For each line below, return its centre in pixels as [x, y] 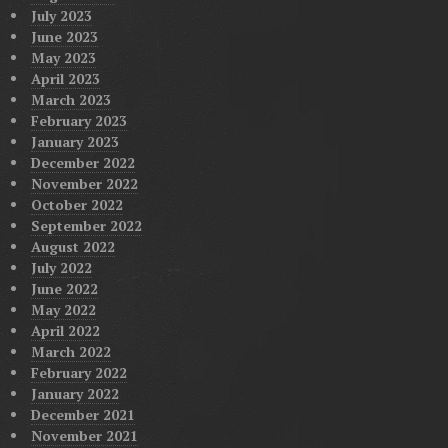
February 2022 [78, 373]
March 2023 [70, 100]
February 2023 [78, 121]
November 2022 [84, 184]
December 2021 [82, 415]
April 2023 [65, 79]
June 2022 [64, 289]
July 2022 [61, 268]
